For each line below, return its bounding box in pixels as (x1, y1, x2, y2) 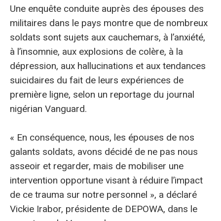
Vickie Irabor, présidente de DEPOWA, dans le (10, 203, 197, 215)
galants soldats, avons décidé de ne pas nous (10, 146, 198, 158)
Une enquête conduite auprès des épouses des (10, 2, 204, 14)
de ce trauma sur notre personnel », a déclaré (10, 189, 197, 201)
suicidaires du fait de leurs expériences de (10, 74, 184, 86)
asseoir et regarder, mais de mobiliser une (10, 160, 184, 172)
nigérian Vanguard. (10, 103, 87, 114)
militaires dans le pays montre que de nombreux (10, 17, 208, 29)
